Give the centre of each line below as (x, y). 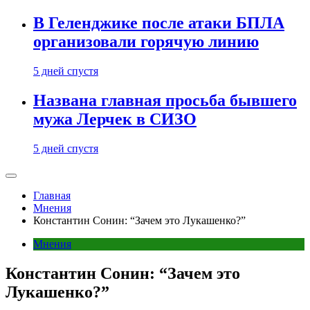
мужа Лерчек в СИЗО (115, 119)
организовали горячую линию (146, 42)
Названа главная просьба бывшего (165, 101)
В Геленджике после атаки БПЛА (159, 23)
